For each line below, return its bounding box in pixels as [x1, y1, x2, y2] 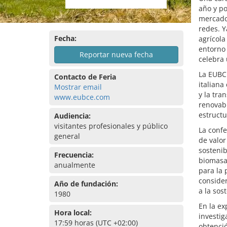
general [54, 131, 80, 141]
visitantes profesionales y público [54, 121, 168, 131]
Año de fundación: [54, 179, 118, 188]
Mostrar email [54, 82, 102, 92]
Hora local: [54, 208, 92, 217]
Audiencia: [54, 111, 91, 121]
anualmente [54, 160, 95, 170]
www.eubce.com [54, 92, 110, 102]
